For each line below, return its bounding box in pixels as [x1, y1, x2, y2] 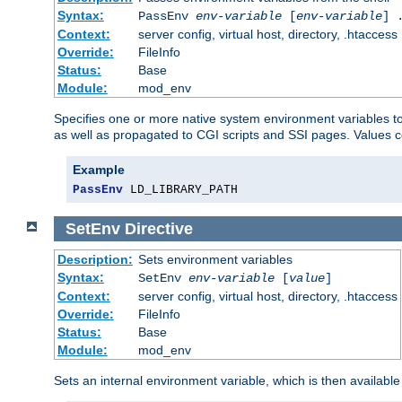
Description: [57, 252, 133, 267]
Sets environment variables [137, 252, 293, 267]
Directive [124, 219, 193, 238]
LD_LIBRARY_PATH [123, 182, 238, 197]
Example [73, 162, 125, 177]
